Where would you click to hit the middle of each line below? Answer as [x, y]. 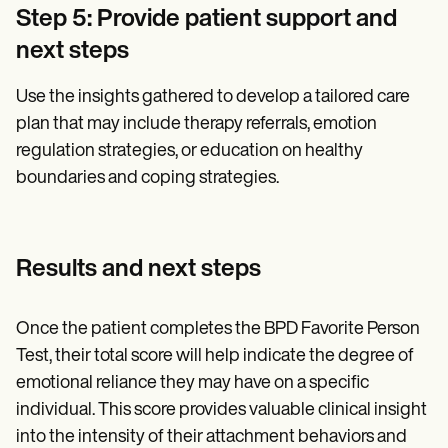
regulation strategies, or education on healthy [189, 151]
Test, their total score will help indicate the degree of [215, 356]
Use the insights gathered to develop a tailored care [213, 97]
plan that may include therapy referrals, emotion [196, 124]
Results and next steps [138, 269]
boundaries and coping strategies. [147, 178]
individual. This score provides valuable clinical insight [221, 410]
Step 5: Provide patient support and [206, 19]
